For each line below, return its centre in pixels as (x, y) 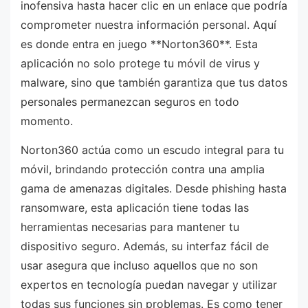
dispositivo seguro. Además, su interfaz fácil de (145, 246)
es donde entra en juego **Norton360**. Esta (139, 44)
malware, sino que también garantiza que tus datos (154, 82)
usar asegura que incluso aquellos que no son (139, 265)
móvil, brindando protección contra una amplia (143, 169)
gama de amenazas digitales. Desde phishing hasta (154, 188)
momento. (47, 121)
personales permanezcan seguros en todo (130, 101)
